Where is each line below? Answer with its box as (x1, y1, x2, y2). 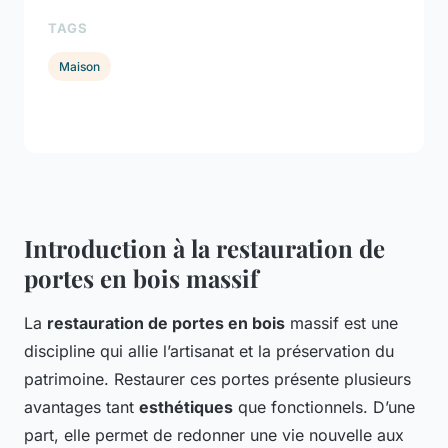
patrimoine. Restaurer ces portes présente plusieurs (24, 369, 411, 390)
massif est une (285, 313, 398, 334)
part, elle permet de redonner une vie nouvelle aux (24, 425, 404, 446)
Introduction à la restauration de (24, 232, 385, 265)
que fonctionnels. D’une (233, 397, 415, 418)
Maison (59, 58, 101, 74)
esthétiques (139, 397, 233, 418)
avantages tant (24, 397, 139, 418)
